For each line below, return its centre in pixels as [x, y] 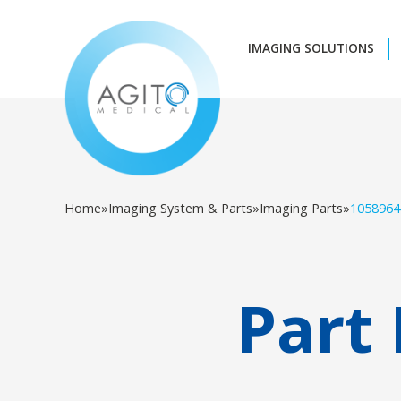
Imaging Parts [301, 208]
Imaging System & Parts [180, 208]
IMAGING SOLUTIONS [311, 48]
